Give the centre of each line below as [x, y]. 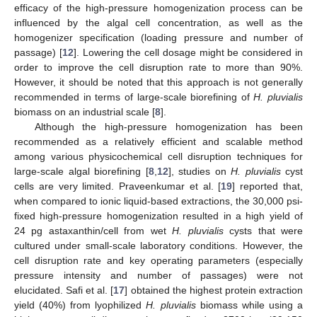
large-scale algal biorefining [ [81, 172]
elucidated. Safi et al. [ [64, 290]
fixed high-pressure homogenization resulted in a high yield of [158, 216]
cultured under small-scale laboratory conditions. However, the [158, 246]
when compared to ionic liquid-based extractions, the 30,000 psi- [158, 201]
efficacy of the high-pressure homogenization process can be [158, 8]
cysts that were [263, 231]
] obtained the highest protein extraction [214, 290]
